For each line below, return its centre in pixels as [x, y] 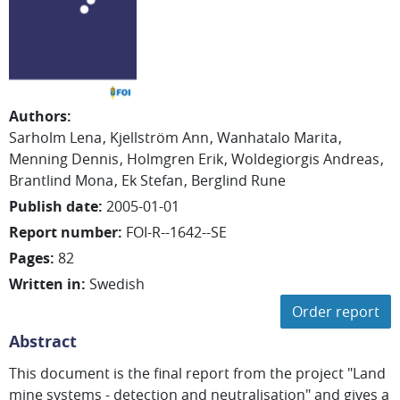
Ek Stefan [152, 180]
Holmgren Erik [175, 159]
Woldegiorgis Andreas [305, 159]
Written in [45, 284]
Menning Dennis [64, 159]
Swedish [117, 284]
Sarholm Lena [55, 137]
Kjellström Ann [159, 137]
